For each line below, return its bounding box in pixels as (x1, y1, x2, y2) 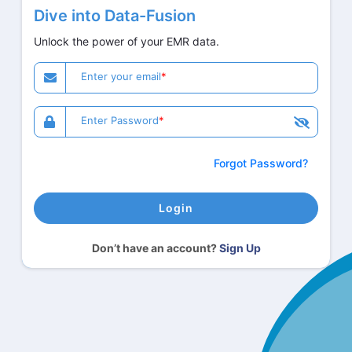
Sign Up (218, 240, 261, 255)
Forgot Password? (214, 156, 308, 170)
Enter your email (81, 69, 161, 82)
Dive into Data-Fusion (34, 5, 196, 25)
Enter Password (81, 113, 159, 126)
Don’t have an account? (91, 240, 217, 255)
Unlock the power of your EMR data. (34, 34, 219, 48)
